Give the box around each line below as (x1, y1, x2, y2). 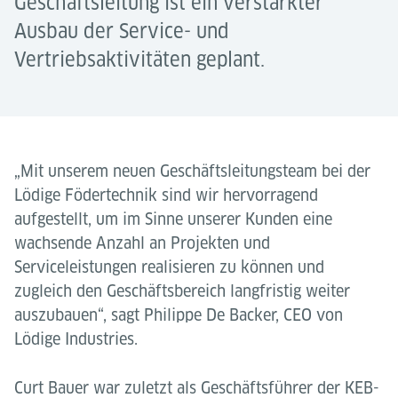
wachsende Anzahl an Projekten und (14, 234, 270, 252)
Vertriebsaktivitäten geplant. (14, 48, 265, 71)
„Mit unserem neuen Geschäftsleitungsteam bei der (14, 162, 370, 180)
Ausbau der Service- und (14, 20, 229, 43)
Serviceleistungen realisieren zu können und (14, 258, 324, 276)
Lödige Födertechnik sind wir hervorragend (14, 186, 318, 204)
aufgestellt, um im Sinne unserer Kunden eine (14, 210, 332, 228)
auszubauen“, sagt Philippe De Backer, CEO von (14, 306, 343, 324)
